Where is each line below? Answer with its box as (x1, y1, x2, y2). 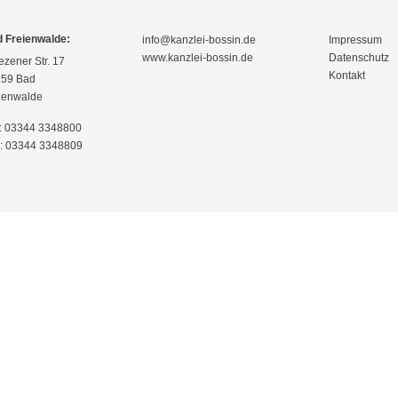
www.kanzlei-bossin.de (142, 51, 253, 64)
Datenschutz (329, 51, 389, 64)
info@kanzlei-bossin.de (142, 33, 256, 46)
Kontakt (329, 68, 365, 82)
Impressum (329, 33, 382, 46)
